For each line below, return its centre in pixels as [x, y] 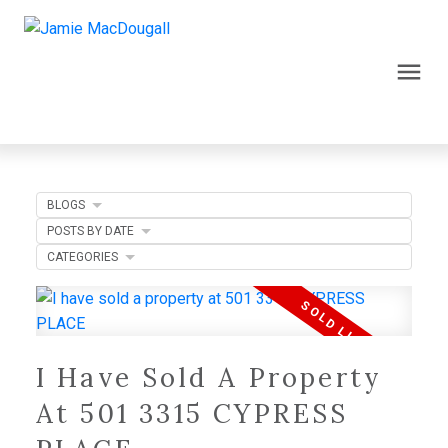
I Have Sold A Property [209, 377]
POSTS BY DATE [90, 230]
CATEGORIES [82, 256]
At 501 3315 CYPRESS [192, 413]
